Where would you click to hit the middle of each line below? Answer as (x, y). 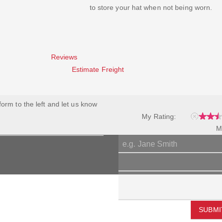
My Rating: (159, 117)
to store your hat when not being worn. (151, 8)
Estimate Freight (98, 70)
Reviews (64, 57)
